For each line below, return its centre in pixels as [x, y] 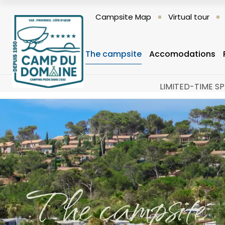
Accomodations [182, 54]
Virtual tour [189, 17]
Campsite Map [123, 17]
